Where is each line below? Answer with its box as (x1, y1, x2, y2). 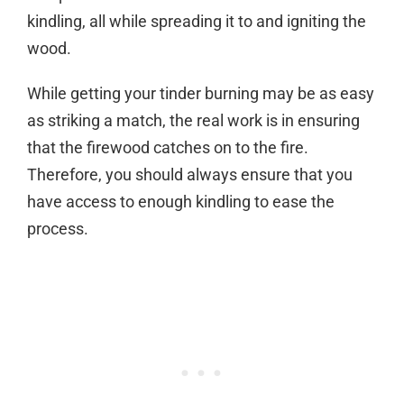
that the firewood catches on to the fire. (27, 137, 308, 157)
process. (27, 218, 88, 238)
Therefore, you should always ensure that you (27, 164, 353, 184)
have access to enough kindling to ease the (27, 191, 335, 211)
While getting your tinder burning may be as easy (27, 83, 374, 103)
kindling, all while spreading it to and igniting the (27, 11, 366, 31)
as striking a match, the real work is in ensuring (27, 110, 360, 130)
